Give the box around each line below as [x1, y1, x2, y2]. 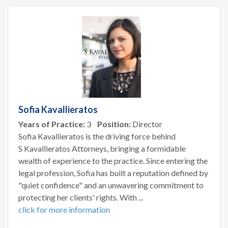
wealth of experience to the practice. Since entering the [18, 155, 208, 165]
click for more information [18, 204, 110, 214]
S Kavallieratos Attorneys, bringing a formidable [18, 143, 186, 153]
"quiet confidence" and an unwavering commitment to [18, 180, 204, 190]
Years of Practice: [18, 119, 85, 129]
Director [131, 119, 162, 129]
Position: [97, 119, 131, 129]
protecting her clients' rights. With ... [18, 192, 143, 202]
